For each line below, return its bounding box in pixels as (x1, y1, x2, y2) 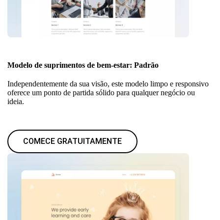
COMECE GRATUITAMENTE (23, 136, 122, 146)
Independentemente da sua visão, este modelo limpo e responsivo (7, 79, 209, 88)
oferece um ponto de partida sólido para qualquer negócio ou (7, 88, 195, 97)
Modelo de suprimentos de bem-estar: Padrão (7, 60, 159, 69)
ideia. (7, 97, 24, 106)
